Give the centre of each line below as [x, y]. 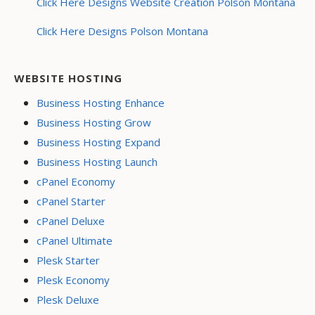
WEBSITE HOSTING [68, 78]
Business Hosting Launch [97, 162]
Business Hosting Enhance [101, 103]
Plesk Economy [73, 280]
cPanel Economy [76, 182]
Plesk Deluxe [68, 300]
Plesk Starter [68, 261]
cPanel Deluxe [71, 221]
